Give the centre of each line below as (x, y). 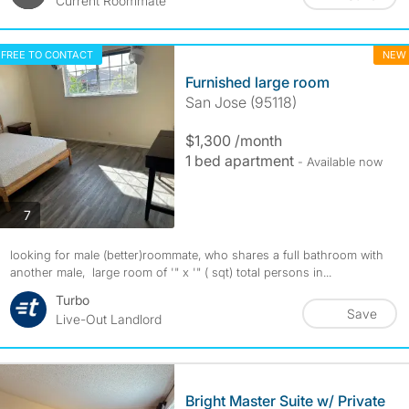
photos (50, 214)
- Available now (340, 162)
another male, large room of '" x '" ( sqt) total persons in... (170, 272)
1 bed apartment (241, 161)
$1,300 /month (233, 141)
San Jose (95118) (241, 102)
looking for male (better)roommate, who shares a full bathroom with (196, 255)
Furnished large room (257, 82)
